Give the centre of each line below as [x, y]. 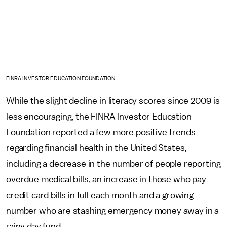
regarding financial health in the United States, [97, 148]
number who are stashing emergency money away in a [113, 211]
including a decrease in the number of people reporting [113, 163]
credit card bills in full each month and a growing [100, 195]
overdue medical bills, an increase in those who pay [106, 179]
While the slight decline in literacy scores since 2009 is [113, 101]
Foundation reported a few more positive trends [101, 132]
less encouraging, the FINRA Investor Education [99, 116]
